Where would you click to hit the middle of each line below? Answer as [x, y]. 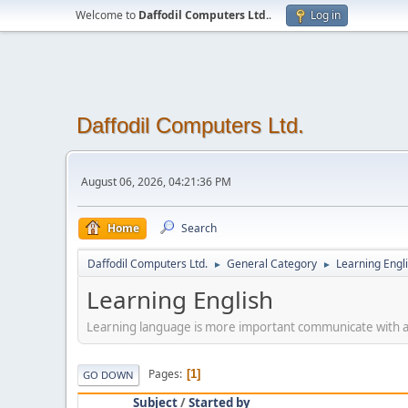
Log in [326, 15]
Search [199, 228]
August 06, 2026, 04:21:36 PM [156, 181]
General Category [272, 264]
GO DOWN [108, 374]
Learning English [180, 300]
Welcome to [107, 15]
